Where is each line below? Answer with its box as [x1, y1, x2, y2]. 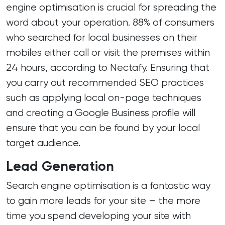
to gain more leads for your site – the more [6, 195, 200, 206]
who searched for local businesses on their [6, 32, 197, 43]
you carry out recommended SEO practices [6, 77, 204, 88]
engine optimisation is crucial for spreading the [6, 2, 216, 13]
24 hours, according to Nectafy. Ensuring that [6, 62, 209, 73]
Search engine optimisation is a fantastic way [6, 180, 210, 191]
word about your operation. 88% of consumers [6, 17, 214, 28]
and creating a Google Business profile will [6, 107, 195, 119]
